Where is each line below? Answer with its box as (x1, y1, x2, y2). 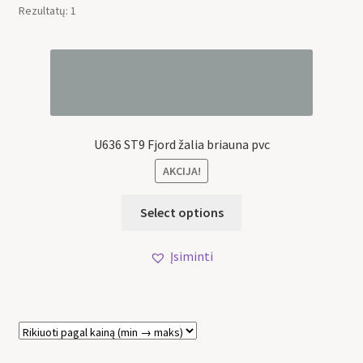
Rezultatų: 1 (18, 3, 76, 19)
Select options (139, 203, 224, 220)
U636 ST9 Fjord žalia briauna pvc (93, 135, 270, 152)
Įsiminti (170, 248, 213, 265)
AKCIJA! (162, 164, 201, 179)
